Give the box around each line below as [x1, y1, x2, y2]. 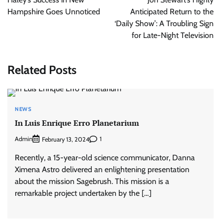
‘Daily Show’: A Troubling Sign [114, 19, 214, 28]
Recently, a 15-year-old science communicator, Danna [15, 152, 195, 162]
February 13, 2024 [42, 135, 89, 143]
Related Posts [7, 62, 76, 77]
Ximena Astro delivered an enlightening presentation [15, 164, 189, 174]
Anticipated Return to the [130, 7, 214, 16]
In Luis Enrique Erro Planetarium [15, 117, 139, 129]
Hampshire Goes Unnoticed [7, 7, 100, 16]
